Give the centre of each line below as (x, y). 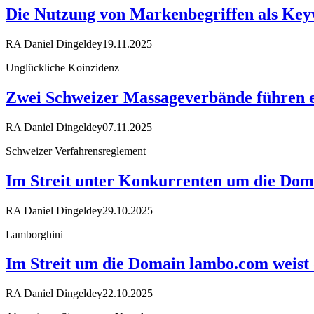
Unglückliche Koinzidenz (62, 67)
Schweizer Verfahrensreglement (76, 151)
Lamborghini (34, 234)
